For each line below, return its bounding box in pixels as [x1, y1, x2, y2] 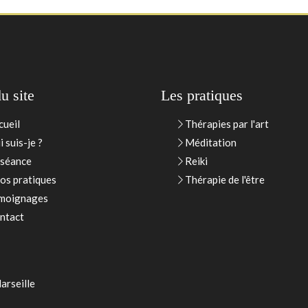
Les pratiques [160, 87, 243, 104]
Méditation [184, 136, 236, 148]
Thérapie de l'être [184, 173, 265, 186]
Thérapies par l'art [184, 118, 269, 130]
